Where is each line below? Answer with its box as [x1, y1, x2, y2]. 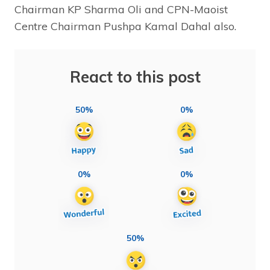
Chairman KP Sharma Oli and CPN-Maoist [14, 2, 228, 16]
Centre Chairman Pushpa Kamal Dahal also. [14, 19, 236, 33]
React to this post [69, 66, 201, 87]
